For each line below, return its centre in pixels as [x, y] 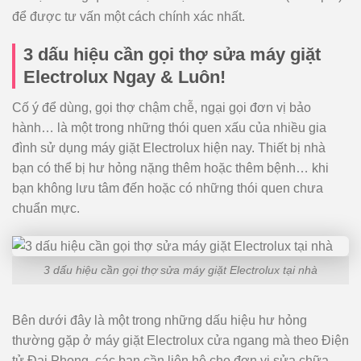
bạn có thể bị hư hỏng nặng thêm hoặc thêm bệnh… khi [170, 168]
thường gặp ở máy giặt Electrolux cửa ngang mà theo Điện [180, 340]
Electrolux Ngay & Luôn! [124, 77]
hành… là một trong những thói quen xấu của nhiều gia [169, 128]
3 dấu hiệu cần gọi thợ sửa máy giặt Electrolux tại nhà [180, 270]
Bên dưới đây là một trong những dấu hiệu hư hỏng [160, 320]
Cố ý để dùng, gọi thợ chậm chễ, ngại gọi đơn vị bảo [162, 108]
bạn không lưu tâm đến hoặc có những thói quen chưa [168, 189]
